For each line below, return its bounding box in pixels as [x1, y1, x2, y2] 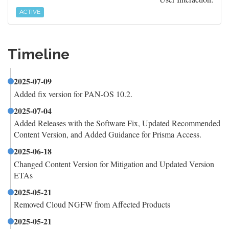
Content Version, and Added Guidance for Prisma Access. [14, 129, 201, 140]
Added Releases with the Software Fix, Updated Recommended [14, 118, 220, 128]
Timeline [8, 46, 70, 63]
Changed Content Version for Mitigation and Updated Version [14, 158, 214, 169]
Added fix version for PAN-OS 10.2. [14, 88, 132, 99]
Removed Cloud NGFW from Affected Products [14, 199, 170, 210]
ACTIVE [19, 8, 41, 15]
